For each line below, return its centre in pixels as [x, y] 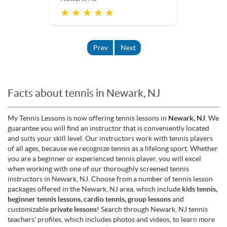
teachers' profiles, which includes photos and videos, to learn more [111, 219]
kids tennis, [200, 189]
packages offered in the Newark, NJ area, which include [95, 189]
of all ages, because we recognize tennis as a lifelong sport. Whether [113, 148]
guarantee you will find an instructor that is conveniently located [108, 128]
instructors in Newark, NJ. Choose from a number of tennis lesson [110, 179]
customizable [29, 209]
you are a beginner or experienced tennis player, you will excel [104, 158]
